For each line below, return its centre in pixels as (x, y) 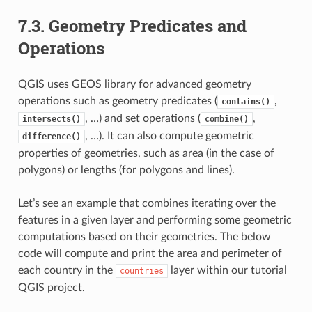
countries (141, 271)
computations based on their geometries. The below (144, 236)
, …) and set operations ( (142, 118)
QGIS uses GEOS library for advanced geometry (134, 84)
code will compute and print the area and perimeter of (150, 253)
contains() (245, 101)
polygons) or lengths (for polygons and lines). (126, 170)
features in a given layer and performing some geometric (155, 220)
